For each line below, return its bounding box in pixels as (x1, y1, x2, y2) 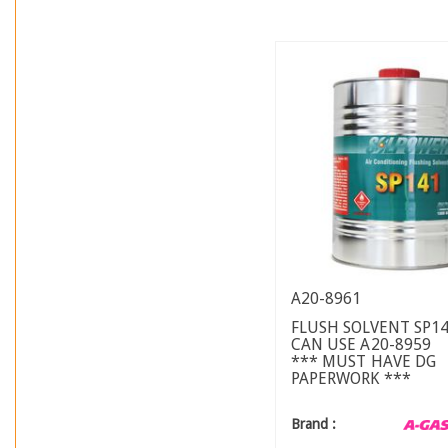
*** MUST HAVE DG (290, 352, 437, 372)
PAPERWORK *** (290, 369, 411, 389)
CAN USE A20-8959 (290, 335, 432, 355)
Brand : (290, 416, 337, 433)
